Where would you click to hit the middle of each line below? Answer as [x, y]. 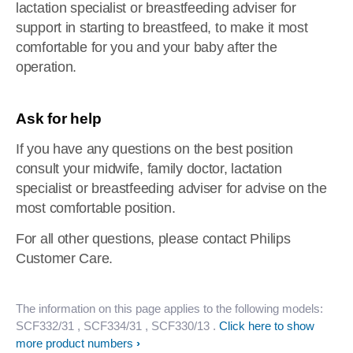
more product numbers [74, 343]
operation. [46, 67]
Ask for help [59, 119]
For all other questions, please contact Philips [153, 239]
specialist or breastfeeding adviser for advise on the [171, 188]
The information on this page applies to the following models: [169, 308]
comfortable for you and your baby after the [147, 47]
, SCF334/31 [110, 326]
